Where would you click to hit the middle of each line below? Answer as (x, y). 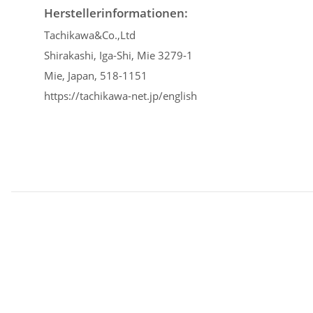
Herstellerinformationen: (116, 13)
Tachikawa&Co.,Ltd (90, 35)
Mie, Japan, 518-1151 (96, 75)
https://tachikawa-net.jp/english (121, 95)
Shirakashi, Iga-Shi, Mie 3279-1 (118, 55)
